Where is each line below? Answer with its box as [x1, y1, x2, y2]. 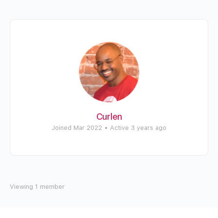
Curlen [96, 111, 122, 122]
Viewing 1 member [10, 183, 65, 190]
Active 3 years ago [110, 124, 166, 131]
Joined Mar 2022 [52, 124, 102, 131]
